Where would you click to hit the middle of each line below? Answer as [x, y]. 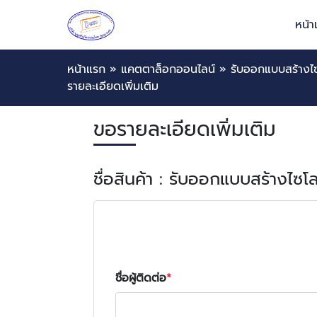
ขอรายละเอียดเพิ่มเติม [185, 129]
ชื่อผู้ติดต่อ [141, 278]
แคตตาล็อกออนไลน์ [168, 69]
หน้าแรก [86, 69]
